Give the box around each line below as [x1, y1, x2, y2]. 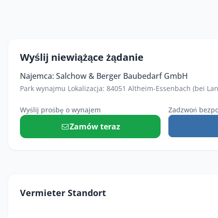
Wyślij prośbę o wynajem [20, 105, 101, 114]
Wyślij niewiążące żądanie [20, 51, 144, 64]
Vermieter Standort [20, 187, 106, 199]
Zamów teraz [70, 121, 121, 132]
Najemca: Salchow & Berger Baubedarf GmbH [20, 71, 188, 81]
